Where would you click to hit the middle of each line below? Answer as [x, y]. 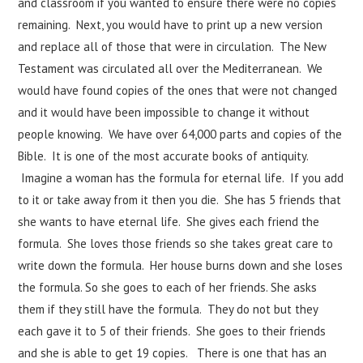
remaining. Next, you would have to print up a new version [171, 25]
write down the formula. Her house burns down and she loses [181, 265]
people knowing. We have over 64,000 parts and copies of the [180, 134]
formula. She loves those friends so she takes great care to [176, 243]
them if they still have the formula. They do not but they [168, 309]
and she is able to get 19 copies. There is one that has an [173, 353]
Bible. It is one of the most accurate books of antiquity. [163, 156]
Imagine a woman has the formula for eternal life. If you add [181, 178]
